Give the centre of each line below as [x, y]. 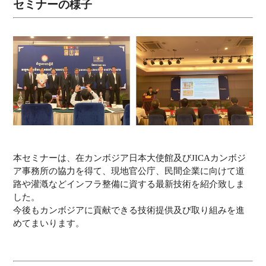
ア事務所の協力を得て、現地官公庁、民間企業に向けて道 [129, 171]
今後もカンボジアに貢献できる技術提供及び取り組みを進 [129, 210]
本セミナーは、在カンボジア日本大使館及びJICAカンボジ [130, 158]
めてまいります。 [49, 224]
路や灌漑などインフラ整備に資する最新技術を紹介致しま [129, 184]
